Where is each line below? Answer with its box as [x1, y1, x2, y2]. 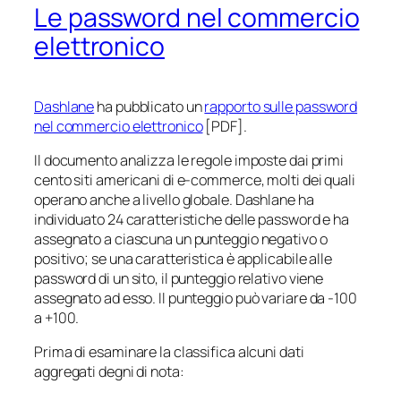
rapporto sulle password [204, 96, 358, 116]
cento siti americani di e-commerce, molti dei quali [34, 170, 355, 190]
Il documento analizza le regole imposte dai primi [34, 150, 345, 170]
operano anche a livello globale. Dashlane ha [34, 190, 314, 209]
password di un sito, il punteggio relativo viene [34, 269, 324, 288]
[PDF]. [202, 115, 247, 136]
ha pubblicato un [94, 96, 205, 116]
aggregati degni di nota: [34, 362, 184, 382]
